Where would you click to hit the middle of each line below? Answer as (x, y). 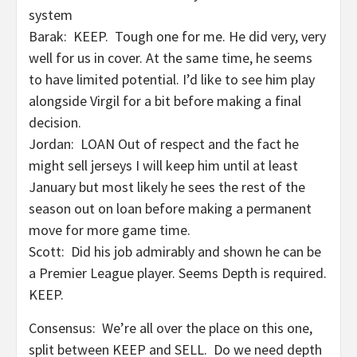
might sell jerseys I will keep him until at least (163, 165)
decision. (55, 122)
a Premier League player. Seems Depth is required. (178, 273)
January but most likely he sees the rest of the (167, 187)
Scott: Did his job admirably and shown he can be (175, 251)
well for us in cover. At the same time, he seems (171, 58)
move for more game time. (110, 230)
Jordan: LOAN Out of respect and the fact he (164, 144)
